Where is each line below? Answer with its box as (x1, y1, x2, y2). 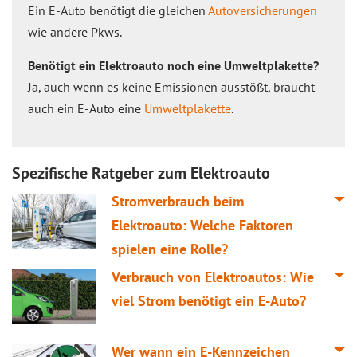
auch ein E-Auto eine (28, 100, 144, 116)
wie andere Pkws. (28, 24, 122, 40)
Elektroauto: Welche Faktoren (111, 216, 293, 234)
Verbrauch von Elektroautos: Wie (111, 267, 314, 286)
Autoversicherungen (208, 2, 317, 18)
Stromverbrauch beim (111, 192, 244, 210)
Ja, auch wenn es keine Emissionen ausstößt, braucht (28, 79, 315, 95)
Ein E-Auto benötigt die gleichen (28, 2, 208, 18)
